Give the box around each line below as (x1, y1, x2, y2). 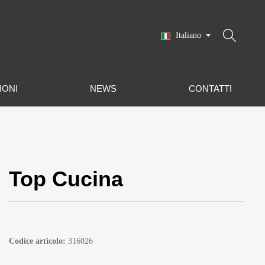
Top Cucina (8, 167, 123, 191)
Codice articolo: (8, 237, 68, 245)
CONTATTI (188, 83, 232, 93)
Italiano (176, 31, 202, 40)
